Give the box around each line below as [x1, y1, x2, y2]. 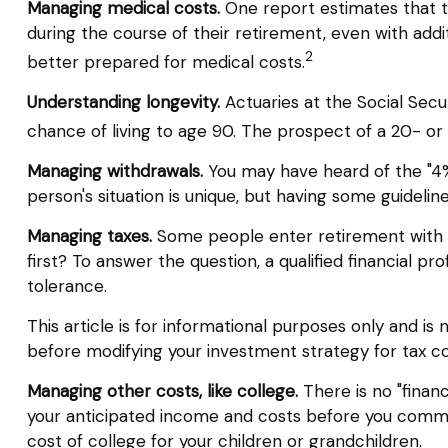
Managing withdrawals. [26, 159, 203, 182]
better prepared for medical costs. [26, 50, 305, 73]
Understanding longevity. [26, 90, 220, 113]
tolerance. [26, 274, 107, 297]
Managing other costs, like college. [26, 379, 298, 402]
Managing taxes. [26, 224, 152, 247]
